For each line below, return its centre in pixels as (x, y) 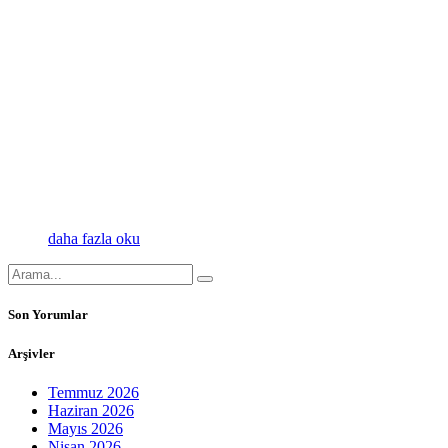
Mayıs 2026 (85, 428)
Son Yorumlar (48, 315)
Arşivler (31, 353)
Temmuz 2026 (93, 392)
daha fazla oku (94, 239)
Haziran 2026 (91, 410)
